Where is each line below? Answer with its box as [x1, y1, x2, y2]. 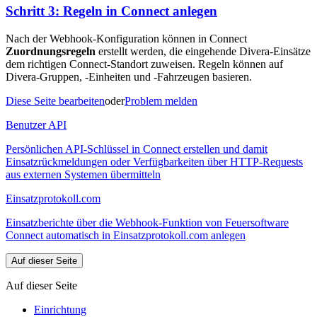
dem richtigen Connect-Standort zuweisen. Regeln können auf [6, 58, 283, 71]
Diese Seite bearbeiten [6, 95, 105, 108]
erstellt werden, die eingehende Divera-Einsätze [96, 45, 311, 58]
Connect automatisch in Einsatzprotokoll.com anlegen [6, 229, 246, 242]
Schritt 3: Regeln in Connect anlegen [6, 4, 217, 19]
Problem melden [125, 95, 197, 108]
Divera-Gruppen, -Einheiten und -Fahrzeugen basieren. [6, 71, 252, 83]
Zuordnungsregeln [6, 45, 96, 58]
